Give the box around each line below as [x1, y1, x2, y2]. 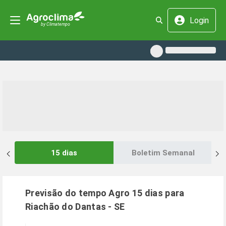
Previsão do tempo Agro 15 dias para [25, 188, 185, 198]
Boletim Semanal [131, 148, 195, 157]
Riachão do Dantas [25, 201, 106, 212]
